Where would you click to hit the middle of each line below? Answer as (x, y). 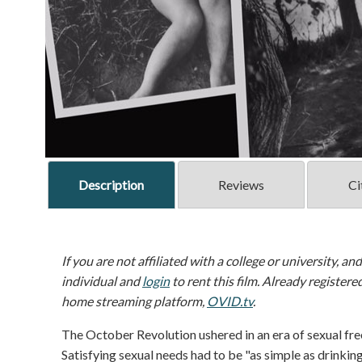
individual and (102, 281)
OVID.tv (230, 301)
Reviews (241, 185)
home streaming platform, (134, 301)
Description (112, 185)
